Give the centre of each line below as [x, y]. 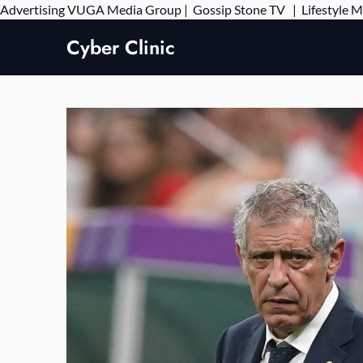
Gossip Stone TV [240, 9]
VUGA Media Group [124, 9]
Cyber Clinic [121, 47]
